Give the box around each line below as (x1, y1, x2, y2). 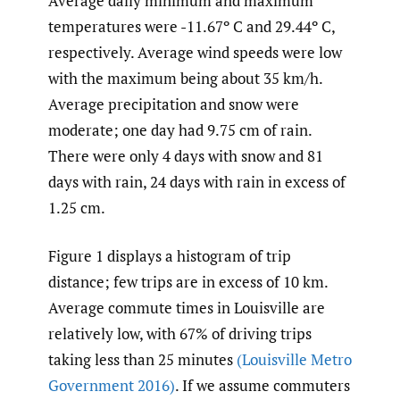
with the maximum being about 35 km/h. (48, 67, 322, 88)
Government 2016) (48, 375, 175, 396)
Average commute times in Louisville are (48, 297, 325, 319)
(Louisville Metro (237, 349, 352, 371)
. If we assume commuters (175, 375, 350, 396)
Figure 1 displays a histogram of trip (48, 246, 291, 267)
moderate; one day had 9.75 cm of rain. (48, 119, 312, 140)
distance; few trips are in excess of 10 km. (48, 271, 328, 293)
